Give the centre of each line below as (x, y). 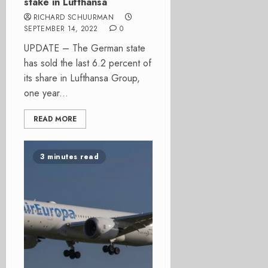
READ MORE (55, 119)
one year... (46, 93)
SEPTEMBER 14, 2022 (61, 29)
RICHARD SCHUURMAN (74, 17)
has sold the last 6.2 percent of (88, 63)
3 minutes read (69, 157)
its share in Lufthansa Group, (82, 78)
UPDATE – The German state (85, 48)
